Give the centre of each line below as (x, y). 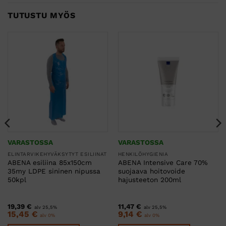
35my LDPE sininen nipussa (54, 171)
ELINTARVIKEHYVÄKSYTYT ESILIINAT (57, 154)
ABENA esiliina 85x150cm (49, 163)
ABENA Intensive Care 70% (163, 163)
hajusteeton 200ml (149, 180)
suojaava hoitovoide (151, 171)
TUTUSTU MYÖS (42, 15)
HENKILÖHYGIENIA (143, 154)
